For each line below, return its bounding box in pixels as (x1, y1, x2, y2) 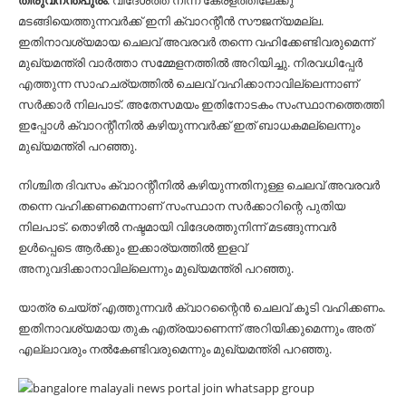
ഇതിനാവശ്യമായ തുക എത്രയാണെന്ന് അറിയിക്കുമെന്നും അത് (18, 320, 373, 336)
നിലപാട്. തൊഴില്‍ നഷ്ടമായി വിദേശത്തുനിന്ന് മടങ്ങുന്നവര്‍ (18, 218, 336, 235)
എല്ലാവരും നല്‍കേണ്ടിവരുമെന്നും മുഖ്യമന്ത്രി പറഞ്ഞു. (18, 341, 332, 357)
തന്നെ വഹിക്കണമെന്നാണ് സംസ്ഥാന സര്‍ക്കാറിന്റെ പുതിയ (18, 198, 345, 214)
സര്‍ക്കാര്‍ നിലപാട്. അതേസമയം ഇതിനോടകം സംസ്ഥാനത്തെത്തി (18, 96, 384, 112)
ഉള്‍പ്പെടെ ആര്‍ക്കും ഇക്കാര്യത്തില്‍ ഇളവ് (18, 239, 246, 256)
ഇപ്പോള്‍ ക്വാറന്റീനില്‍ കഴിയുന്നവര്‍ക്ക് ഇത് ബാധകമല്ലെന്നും (18, 117, 360, 133)
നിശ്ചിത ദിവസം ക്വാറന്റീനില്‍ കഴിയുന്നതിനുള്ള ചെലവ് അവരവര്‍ (18, 177, 380, 193)
